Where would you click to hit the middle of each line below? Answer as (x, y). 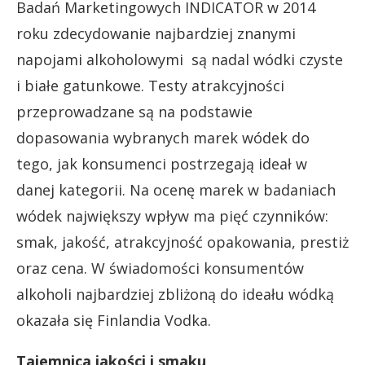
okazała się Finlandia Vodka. (114, 320)
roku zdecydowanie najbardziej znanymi (156, 33)
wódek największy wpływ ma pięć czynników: (172, 216)
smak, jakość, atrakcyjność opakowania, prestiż (182, 242)
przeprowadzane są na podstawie (134, 112)
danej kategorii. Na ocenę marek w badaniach (176, 190)
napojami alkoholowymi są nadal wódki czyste (180, 59)
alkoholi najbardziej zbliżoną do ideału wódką (175, 294)
